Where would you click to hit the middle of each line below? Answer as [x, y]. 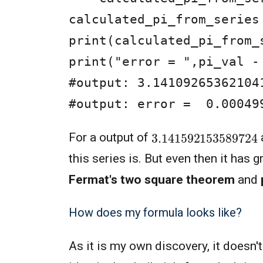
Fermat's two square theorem [152, 180]
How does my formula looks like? [155, 213]
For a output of [110, 138]
